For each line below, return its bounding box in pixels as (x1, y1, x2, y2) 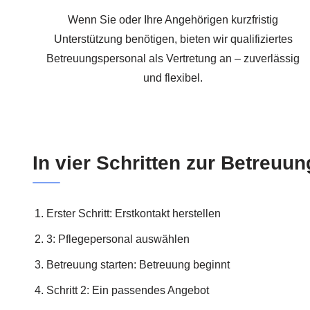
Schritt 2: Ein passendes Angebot (46, 284, 209, 296)
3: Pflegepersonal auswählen (46, 232, 190, 245)
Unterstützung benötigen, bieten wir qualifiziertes (53, 33, 293, 46)
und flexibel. (143, 72, 203, 84)
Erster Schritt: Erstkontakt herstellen (46, 207, 221, 219)
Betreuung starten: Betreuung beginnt (46, 258, 230, 271)
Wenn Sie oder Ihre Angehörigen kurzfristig (68, 14, 279, 26)
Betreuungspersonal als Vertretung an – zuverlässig (46, 53, 300, 65)
